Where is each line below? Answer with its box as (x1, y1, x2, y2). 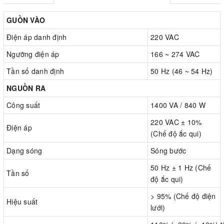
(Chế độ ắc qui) (150, 128, 201, 139)
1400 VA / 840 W (150, 100, 205, 110)
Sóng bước (150, 145, 186, 156)
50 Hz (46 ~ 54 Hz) (150, 66, 213, 76)
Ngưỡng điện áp (6, 49, 59, 59)
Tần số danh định (6, 66, 64, 76)
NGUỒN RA (6, 83, 45, 93)
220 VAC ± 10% (150, 117, 202, 127)
